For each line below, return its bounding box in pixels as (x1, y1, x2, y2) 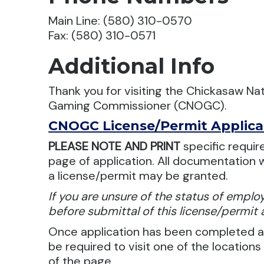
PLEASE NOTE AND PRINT (48, 138, 181, 154)
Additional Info (48, 53, 215, 80)
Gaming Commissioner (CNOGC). (48, 98, 227, 114)
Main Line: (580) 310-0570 (48, 13, 193, 29)
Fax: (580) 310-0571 (48, 28, 156, 44)
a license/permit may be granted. (48, 168, 229, 184)
